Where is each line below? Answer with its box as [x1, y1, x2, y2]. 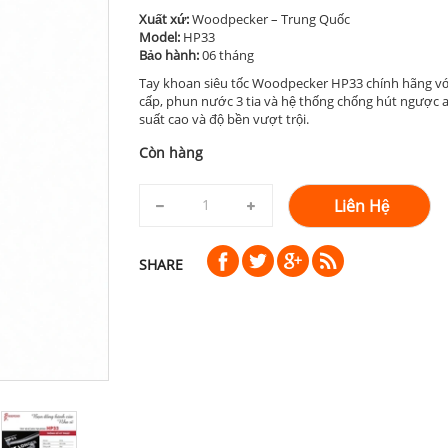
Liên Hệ [334, 194, 390, 217]
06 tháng [199, 45, 254, 64]
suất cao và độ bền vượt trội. [139, 109, 309, 128]
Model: [139, 27, 180, 46]
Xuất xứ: [139, 9, 189, 28]
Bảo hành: [139, 45, 199, 64]
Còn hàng [139, 142, 203, 162]
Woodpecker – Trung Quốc [189, 9, 350, 28]
